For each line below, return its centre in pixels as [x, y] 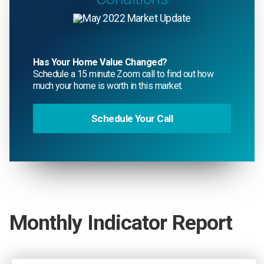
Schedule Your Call [132, 118]
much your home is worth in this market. [108, 85]
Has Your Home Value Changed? [100, 62]
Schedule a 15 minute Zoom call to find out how [123, 74]
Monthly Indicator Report [121, 223]
